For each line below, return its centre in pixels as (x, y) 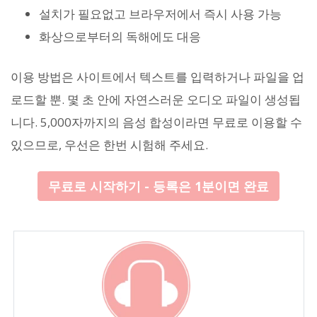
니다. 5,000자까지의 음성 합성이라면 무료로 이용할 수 (156, 122)
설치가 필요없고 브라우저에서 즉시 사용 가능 (160, 14)
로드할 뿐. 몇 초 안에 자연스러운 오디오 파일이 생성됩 (156, 100)
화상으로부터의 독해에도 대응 (120, 37)
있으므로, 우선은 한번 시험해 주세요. (109, 145)
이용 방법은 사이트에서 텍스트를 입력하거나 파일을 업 (157, 77)
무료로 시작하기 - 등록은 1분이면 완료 (158, 186)
